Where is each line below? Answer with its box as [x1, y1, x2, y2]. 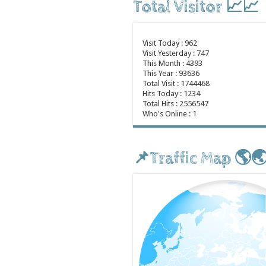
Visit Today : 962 [141, 39, 197, 47]
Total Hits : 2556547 [141, 99, 208, 108]
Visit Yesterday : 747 [141, 49, 209, 58]
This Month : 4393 [141, 59, 202, 68]
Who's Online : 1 [141, 109, 197, 118]
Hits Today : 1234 [141, 89, 200, 98]
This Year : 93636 [141, 69, 199, 78]
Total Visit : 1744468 [141, 79, 210, 88]
